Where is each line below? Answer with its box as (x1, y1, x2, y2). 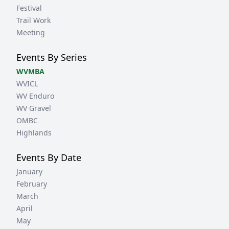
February (16, 178, 47, 189)
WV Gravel (16, 103, 51, 113)
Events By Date (16, 151, 81, 164)
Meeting (16, 27, 45, 37)
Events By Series (16, 51, 87, 63)
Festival (16, 3, 42, 13)
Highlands (16, 127, 52, 138)
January (16, 166, 42, 176)
